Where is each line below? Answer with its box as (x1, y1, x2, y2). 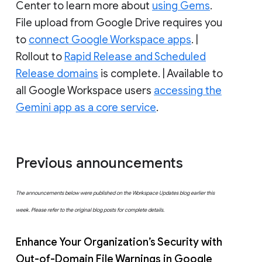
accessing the (154, 84, 222, 97)
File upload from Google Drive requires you (16, 16, 222, 29)
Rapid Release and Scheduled (64, 50, 206, 63)
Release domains (16, 67, 98, 80)
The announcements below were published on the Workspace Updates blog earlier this (16, 189, 215, 196)
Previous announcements (16, 154, 183, 172)
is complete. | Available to (98, 67, 223, 80)
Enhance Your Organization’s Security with (16, 235, 222, 249)
